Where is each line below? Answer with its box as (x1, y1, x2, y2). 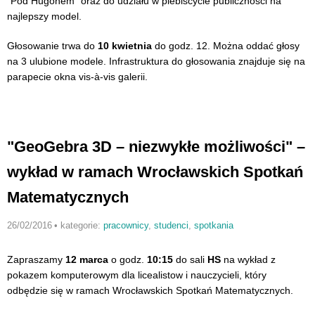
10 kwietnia (98, 39, 152, 51)
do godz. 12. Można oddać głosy (152, 39, 300, 51)
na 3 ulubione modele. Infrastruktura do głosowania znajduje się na (7, 55, 305, 67)
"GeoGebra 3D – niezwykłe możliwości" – (7, 138, 305, 156)
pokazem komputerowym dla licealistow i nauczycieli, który (7, 269, 266, 281)
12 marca (65, 254, 108, 266)
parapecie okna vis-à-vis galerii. (7, 70, 148, 82)
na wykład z (221, 254, 276, 266)
